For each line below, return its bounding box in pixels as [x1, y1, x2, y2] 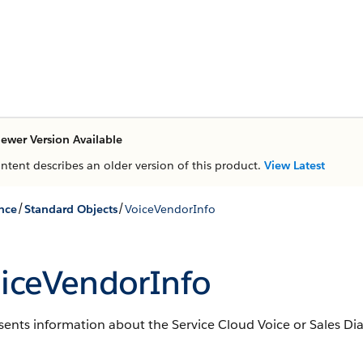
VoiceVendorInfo [125, 201, 216, 216]
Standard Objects [24, 201, 117, 216]
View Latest [264, 158, 325, 173]
